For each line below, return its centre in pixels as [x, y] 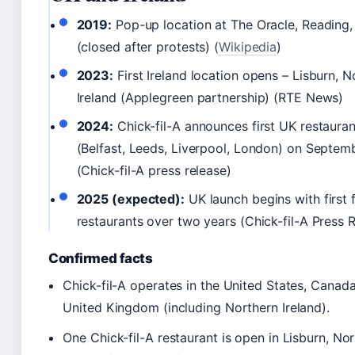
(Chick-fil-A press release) [154, 170]
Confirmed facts [101, 258]
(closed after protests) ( [148, 46]
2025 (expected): [130, 198]
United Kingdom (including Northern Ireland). [196, 307]
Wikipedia [248, 46]
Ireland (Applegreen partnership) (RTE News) [210, 97]
